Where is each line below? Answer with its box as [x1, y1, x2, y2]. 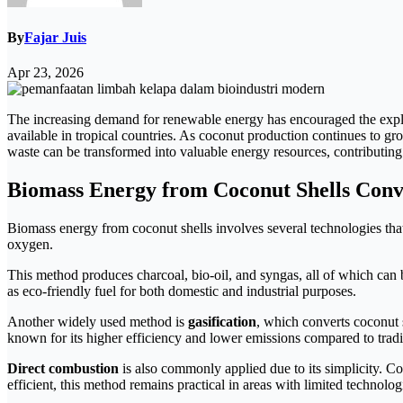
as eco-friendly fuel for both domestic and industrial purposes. [7, 283, 356, 300]
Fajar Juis [24, 30, 86, 46]
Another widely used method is [7, 314, 188, 330]
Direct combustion [7, 361, 119, 377]
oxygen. [7, 237, 53, 253]
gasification [188, 314, 256, 330]
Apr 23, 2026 [7, 65, 84, 81]
